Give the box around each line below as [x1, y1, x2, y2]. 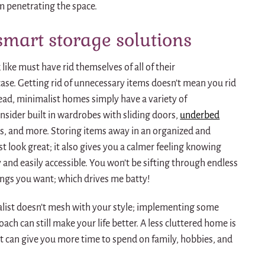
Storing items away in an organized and [51, 125, 211, 137]
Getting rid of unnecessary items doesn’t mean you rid [18, 77, 237, 89]
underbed [180, 109, 220, 121]
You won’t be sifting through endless [89, 157, 238, 169]
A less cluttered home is [140, 218, 237, 230]
